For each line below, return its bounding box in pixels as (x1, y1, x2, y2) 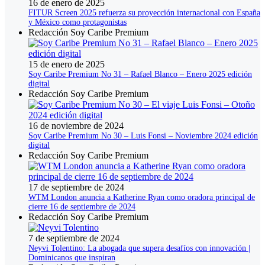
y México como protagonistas (28, 18, 127, 27)
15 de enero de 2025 (28, 59, 105, 70)
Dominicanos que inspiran (28, 253, 115, 263)
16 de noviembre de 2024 (28, 121, 124, 131)
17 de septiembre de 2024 (28, 182, 124, 193)
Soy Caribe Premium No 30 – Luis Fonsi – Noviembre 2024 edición (28, 131, 258, 141)
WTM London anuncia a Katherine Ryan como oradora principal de (28, 193, 255, 202)
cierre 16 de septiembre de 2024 (28, 202, 135, 212)
